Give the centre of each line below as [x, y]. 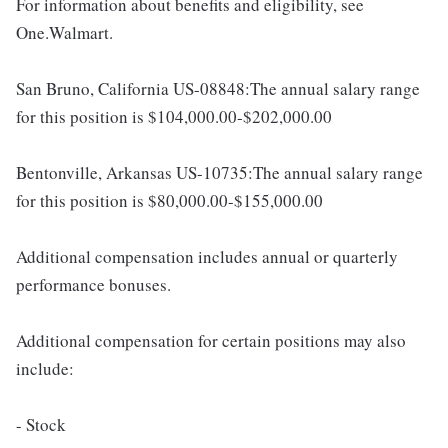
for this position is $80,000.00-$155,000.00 [169, 200]
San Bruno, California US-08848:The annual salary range [218, 88]
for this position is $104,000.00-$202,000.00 [174, 116]
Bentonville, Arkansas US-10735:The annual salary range [219, 172]
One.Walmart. [64, 32]
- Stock [41, 424]
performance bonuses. [93, 284]
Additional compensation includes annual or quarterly [207, 256]
